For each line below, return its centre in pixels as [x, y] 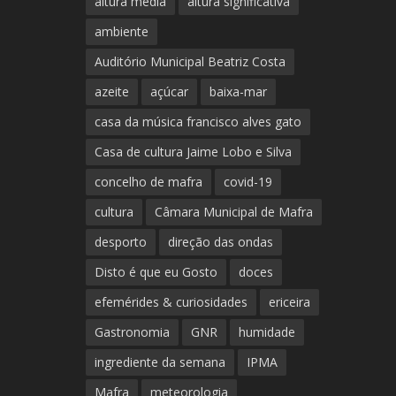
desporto [120, 242]
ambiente [121, 32]
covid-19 [247, 182]
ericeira [289, 302]
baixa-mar [238, 92]
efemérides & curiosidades [171, 302]
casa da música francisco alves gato [198, 122]
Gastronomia [132, 332]
